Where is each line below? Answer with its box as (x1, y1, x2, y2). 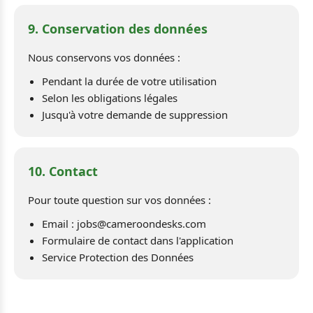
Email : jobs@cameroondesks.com (42, 217, 206, 231)
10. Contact (28, 163, 98, 180)
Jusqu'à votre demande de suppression (42, 108, 228, 122)
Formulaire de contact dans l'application (42, 233, 233, 247)
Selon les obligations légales (42, 91, 177, 105)
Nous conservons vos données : (28, 50, 180, 64)
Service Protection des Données (42, 250, 194, 264)
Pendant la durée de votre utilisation (42, 74, 217, 88)
